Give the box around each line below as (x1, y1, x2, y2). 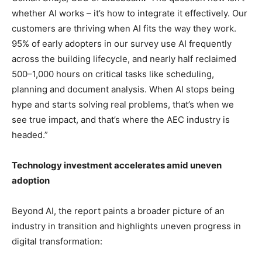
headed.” (12, 129, 50, 141)
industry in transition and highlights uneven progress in (12, 220, 241, 232)
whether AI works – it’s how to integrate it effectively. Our (12, 8, 247, 19)
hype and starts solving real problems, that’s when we (12, 99, 234, 111)
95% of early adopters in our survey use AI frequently (12, 38, 232, 50)
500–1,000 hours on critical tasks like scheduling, (12, 68, 214, 80)
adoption (12, 175, 50, 187)
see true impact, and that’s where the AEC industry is (12, 114, 230, 126)
